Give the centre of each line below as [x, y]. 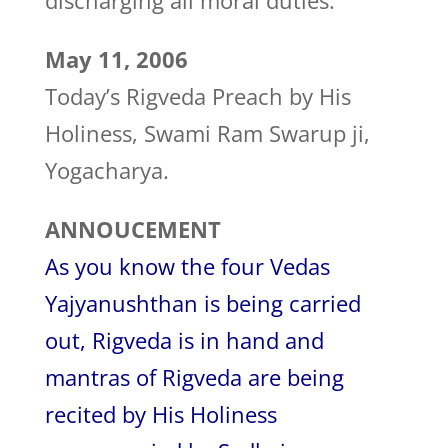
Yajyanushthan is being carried [202, 303]
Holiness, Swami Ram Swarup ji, [207, 133]
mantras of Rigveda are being [194, 377]
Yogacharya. [106, 170]
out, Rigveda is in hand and [184, 340]
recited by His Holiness [160, 414]
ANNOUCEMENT [132, 229]
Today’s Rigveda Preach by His [197, 96]
